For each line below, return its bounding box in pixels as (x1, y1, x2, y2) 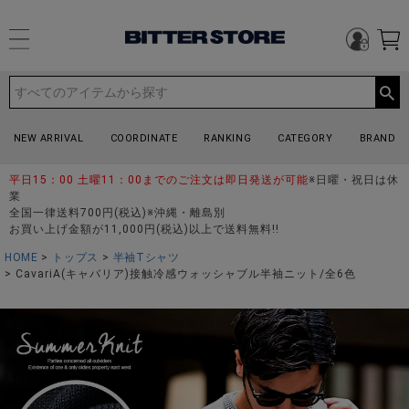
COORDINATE (110, 131, 178, 144)
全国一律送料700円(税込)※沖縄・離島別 (9, 205, 225, 219)
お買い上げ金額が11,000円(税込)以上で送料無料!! (9, 222, 279, 236)
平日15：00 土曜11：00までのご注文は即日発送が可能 (9, 173, 309, 186)
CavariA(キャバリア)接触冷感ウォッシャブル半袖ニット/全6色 (16, 267, 356, 280)
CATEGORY (278, 131, 333, 144)
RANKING (204, 131, 252, 144)
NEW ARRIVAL (13, 131, 84, 144)
